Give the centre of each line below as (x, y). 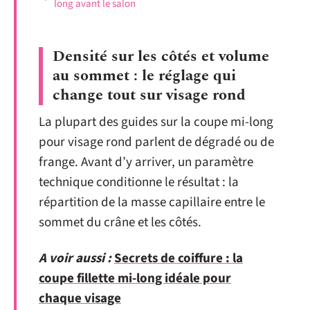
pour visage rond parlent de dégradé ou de (156, 142)
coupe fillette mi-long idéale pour (135, 278)
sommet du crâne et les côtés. (120, 222)
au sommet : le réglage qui (144, 76)
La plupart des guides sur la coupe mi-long (156, 122)
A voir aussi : (75, 258)
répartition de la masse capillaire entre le (152, 202)
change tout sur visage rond (149, 95)
